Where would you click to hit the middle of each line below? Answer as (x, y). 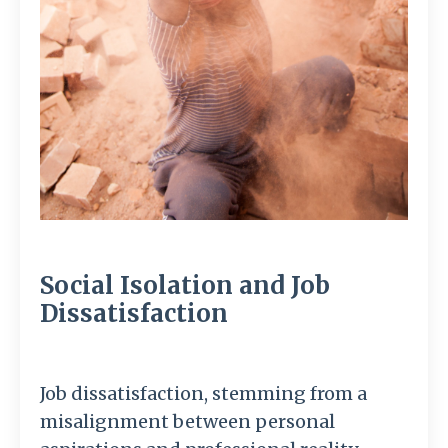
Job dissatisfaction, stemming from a (203, 394)
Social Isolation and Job (185, 286)
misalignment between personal (187, 422)
